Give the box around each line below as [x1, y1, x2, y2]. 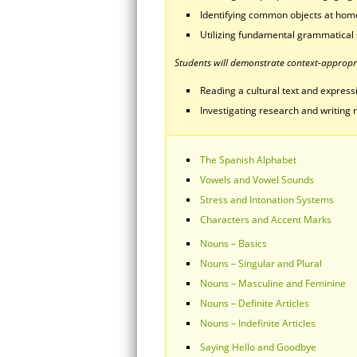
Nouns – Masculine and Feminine [200, 277, 346, 290]
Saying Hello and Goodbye [200, 340, 316, 354]
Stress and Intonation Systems [200, 193, 334, 206]
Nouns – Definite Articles [200, 296, 309, 310]
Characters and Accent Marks [200, 213, 331, 226]
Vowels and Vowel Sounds [200, 173, 314, 186]
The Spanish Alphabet [200, 153, 296, 167]
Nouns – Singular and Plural [200, 257, 322, 270]
